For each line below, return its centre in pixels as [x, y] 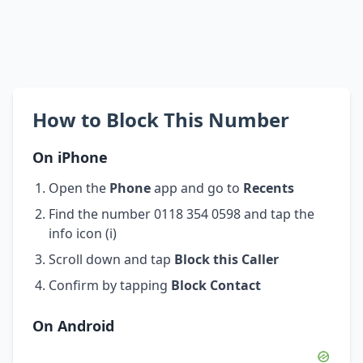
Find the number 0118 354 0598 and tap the [181, 214]
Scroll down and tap [111, 259]
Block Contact [216, 285]
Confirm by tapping [110, 285]
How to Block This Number [161, 119]
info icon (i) [83, 233]
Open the [79, 188]
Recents [269, 188]
